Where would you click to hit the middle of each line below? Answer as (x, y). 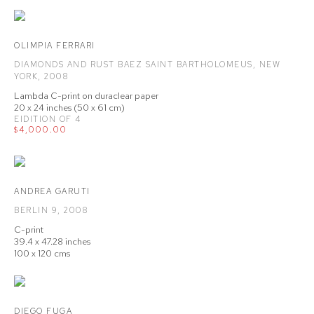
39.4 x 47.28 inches (52, 241)
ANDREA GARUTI (52, 191)
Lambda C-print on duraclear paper (86, 96)
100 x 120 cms (42, 253)
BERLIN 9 (36, 210)
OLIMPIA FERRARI (55, 46)
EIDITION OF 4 (48, 119)
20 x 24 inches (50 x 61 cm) (69, 108)
